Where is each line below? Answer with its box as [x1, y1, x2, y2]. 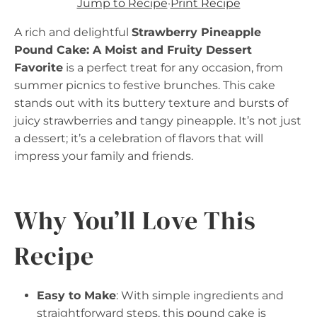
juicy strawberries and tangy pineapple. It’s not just [14, 114, 301, 127]
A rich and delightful [14, 25, 132, 39]
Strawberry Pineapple [132, 25, 261, 39]
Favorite [14, 61, 63, 74]
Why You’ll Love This [14, 203, 256, 238]
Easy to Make [37, 289, 116, 302]
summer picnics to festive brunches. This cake [14, 79, 275, 92]
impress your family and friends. [14, 149, 193, 163]
